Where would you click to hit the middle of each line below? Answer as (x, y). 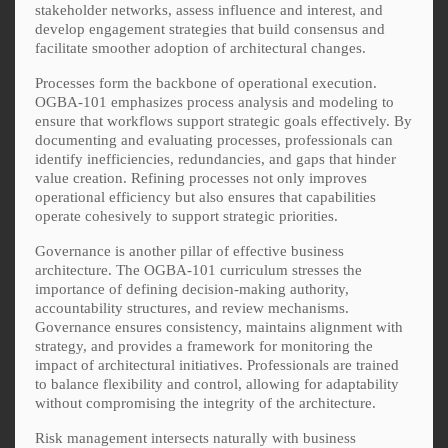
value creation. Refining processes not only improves (201, 177)
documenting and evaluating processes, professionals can (214, 139)
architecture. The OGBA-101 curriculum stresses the (198, 269)
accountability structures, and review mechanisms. (192, 307)
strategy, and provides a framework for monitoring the (204, 345)
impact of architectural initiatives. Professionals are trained (217, 364)
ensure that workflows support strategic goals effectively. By (223, 120)
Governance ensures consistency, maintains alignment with (219, 326)
